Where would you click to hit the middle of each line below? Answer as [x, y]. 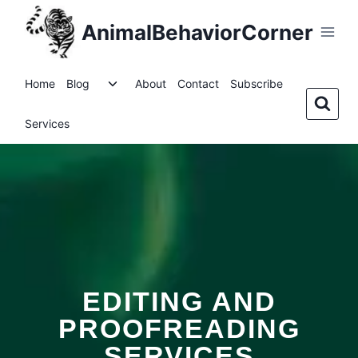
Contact [199, 84]
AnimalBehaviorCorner [197, 32]
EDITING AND [179, 301]
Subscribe [257, 84]
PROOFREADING [179, 328]
